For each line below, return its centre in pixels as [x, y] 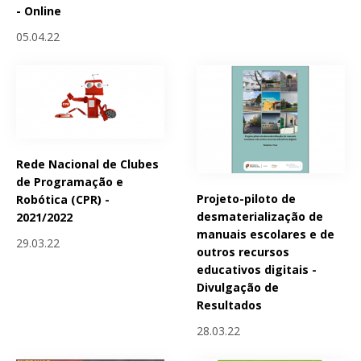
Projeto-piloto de [247, 198]
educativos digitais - [257, 269]
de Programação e [70, 182]
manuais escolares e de [266, 234]
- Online [39, 10]
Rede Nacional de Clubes [87, 164]
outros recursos [243, 251]
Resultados [230, 305]
